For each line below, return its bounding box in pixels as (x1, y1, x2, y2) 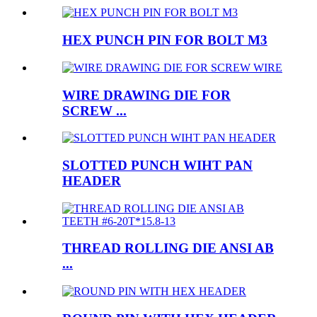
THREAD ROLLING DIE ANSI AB (62, 241, 274, 256)
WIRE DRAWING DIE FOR (62, 87, 231, 103)
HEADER (62, 173, 121, 188)
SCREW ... (62, 103, 127, 118)
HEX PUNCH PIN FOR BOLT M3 (62, 33, 267, 48)
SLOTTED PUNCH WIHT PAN (62, 157, 253, 173)
